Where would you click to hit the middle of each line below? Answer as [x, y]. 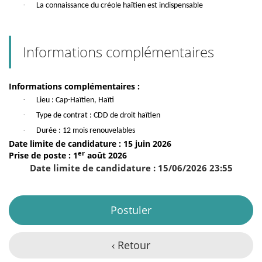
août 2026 [106, 156]
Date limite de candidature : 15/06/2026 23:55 [131, 168]
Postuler [131, 210]
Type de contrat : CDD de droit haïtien [98, 116]
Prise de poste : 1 [43, 156]
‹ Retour [131, 245]
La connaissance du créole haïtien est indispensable [120, 6]
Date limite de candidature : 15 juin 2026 [90, 144]
